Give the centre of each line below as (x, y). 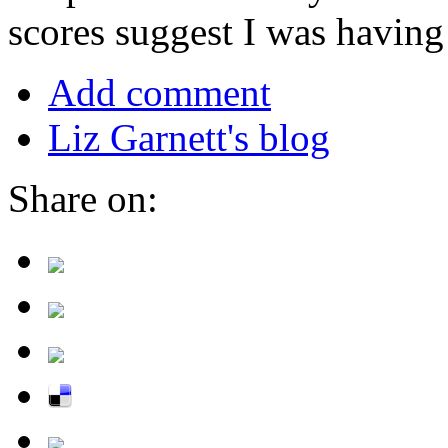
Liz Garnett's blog (189, 137)
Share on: (83, 198)
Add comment (159, 92)
